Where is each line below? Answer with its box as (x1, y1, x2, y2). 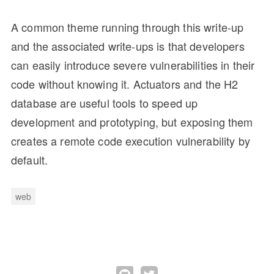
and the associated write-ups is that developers (11, 38, 245, 54)
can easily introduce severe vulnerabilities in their (11, 57, 255, 73)
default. (11, 152, 48, 168)
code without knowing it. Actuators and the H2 (11, 76, 239, 92)
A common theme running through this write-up (11, 19, 244, 35)
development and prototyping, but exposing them (11, 114, 253, 130)
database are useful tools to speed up (11, 95, 198, 111)
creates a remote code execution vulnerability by (11, 133, 250, 149)
